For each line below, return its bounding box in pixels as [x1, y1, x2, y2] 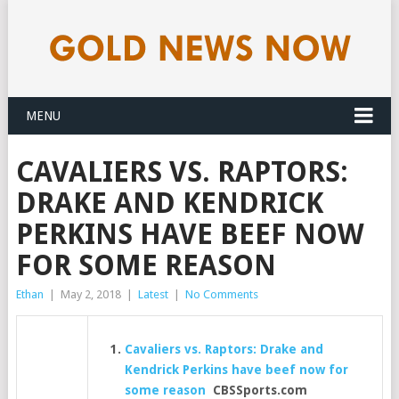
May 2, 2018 [60, 288, 121, 301]
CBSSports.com [206, 383, 308, 397]
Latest [137, 288, 168, 301]
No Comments [184, 288, 258, 301]
